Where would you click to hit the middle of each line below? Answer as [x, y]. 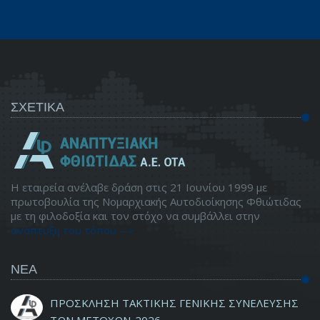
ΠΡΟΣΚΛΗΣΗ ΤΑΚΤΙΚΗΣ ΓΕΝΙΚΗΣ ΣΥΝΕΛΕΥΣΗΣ [174, 303]
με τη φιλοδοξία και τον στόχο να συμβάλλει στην [135, 216]
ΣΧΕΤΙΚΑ [37, 107]
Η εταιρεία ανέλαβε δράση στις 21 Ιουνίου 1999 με [139, 187]
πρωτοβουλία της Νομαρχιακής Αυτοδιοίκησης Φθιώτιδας [156, 202]
